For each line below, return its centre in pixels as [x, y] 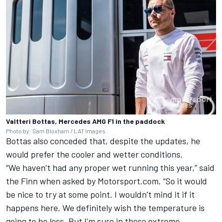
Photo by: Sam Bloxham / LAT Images [56, 131]
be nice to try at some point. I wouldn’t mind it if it [100, 194]
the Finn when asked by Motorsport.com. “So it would [107, 181]
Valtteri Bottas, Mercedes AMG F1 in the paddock [85, 121]
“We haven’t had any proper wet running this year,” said [110, 168]
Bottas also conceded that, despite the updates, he [103, 141]
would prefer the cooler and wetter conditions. [94, 154]
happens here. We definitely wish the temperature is [105, 208]
